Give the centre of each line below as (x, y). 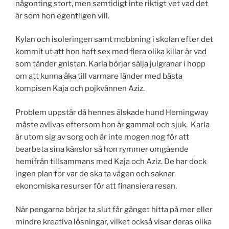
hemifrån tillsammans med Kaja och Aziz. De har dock (111, 161)
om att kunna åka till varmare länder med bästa (99, 76)
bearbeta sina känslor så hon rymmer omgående (102, 149)
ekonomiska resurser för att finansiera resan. (96, 186)
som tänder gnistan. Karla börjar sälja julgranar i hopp (110, 64)
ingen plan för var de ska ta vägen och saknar (95, 174)
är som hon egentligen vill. (62, 16)
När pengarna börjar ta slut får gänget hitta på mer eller (114, 210)
